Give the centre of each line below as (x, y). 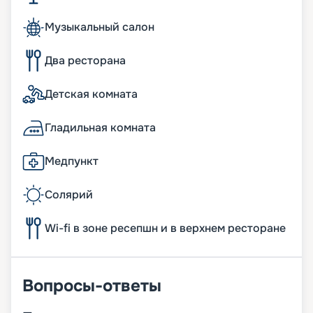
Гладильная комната (100, 128)
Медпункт (72, 161)
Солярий (69, 195)
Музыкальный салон (100, 27)
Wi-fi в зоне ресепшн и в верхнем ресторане (165, 228)
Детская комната (91, 94)
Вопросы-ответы (92, 286)
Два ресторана (85, 61)
